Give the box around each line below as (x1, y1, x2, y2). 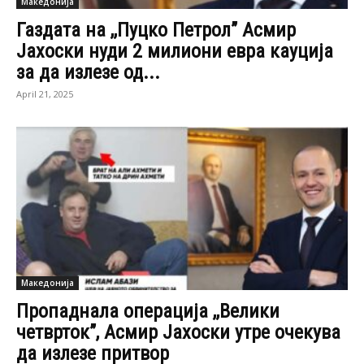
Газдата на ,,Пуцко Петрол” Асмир (16, 18, 296, 41)
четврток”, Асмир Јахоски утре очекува (16, 321, 340, 344)
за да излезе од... (16, 60, 160, 84)
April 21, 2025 (16, 87, 73, 100)
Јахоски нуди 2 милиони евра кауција (16, 39, 333, 63)
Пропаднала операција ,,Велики (16, 300, 279, 323)
